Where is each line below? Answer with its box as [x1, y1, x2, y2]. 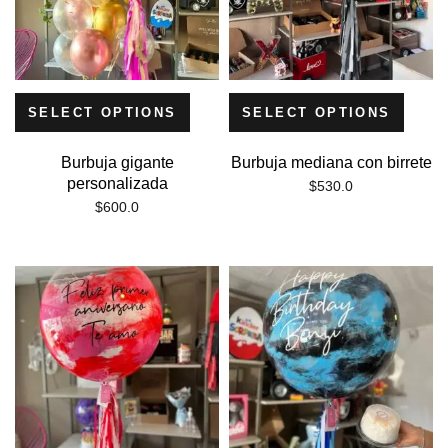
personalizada [66, 174, 168, 192]
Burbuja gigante [60, 153, 174, 171]
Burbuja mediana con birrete [230, 153, 432, 171]
